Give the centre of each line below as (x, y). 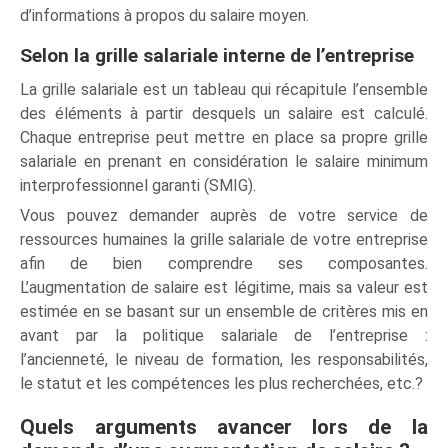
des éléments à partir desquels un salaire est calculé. (224, 114)
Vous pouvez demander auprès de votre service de (224, 216)
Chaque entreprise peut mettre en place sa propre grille (224, 138)
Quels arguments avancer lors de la (224, 427)
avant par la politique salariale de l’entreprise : (224, 336)
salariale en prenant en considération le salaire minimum (224, 162)
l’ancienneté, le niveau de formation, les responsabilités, (224, 360)
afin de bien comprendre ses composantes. (224, 264)
